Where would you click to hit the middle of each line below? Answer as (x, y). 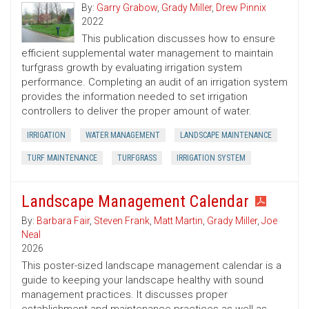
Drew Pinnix (241, 8)
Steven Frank (122, 221)
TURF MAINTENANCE (62, 158)
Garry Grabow (127, 8)
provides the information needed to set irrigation (134, 97)
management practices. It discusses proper (124, 295)
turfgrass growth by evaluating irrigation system (132, 68)
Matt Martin (178, 221)
